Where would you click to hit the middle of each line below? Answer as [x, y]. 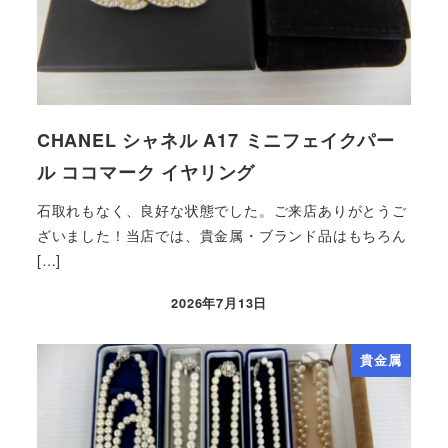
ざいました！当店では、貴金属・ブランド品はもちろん [221, 234]
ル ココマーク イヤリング [146, 172]
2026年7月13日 [219, 303]
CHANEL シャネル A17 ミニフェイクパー [215, 140]
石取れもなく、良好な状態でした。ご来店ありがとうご [221, 209]
